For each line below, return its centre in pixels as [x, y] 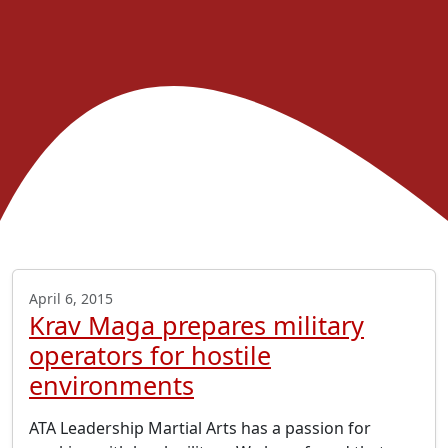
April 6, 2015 [71, 299]
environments [111, 385]
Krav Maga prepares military [196, 325]
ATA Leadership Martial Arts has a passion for [200, 428]
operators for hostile [150, 355]
